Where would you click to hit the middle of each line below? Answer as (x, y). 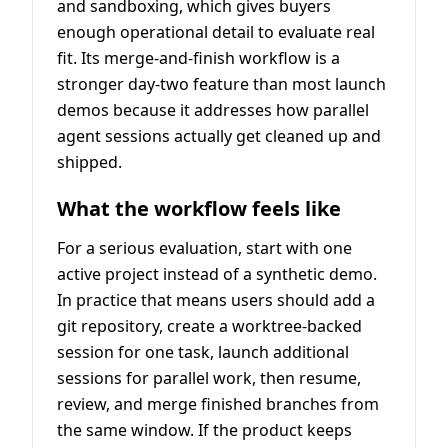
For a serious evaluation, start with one (204, 247)
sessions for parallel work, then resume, (209, 377)
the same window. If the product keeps (204, 429)
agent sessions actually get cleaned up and (219, 135)
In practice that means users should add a (216, 299)
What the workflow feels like (199, 208)
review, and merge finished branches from (218, 403)
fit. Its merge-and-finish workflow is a (198, 57)
